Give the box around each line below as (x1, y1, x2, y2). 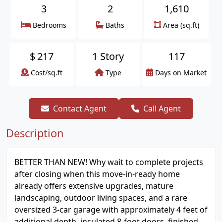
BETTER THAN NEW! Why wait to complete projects (14, 157, 203, 167)
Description (6, 126, 63, 140)
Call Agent (143, 103, 181, 114)
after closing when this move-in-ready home (14, 168, 180, 179)
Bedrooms (33, 20, 66, 30)
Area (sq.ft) (163, 20, 199, 30)
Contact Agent (53, 103, 107, 114)
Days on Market (155, 68, 207, 77)
